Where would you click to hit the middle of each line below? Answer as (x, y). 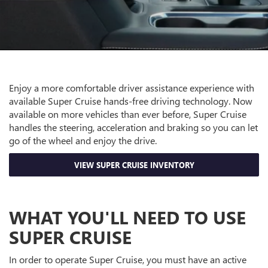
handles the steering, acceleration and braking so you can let (133, 127)
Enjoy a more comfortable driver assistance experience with (132, 88)
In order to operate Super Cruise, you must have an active (128, 260)
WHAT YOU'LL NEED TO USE (127, 217)
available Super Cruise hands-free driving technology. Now (131, 101)
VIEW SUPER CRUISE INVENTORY (134, 165)
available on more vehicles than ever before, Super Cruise (128, 114)
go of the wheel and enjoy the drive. (83, 141)
